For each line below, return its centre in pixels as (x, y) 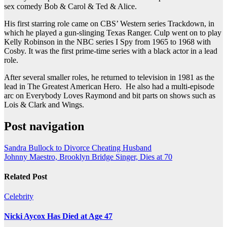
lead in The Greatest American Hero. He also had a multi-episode (109, 86)
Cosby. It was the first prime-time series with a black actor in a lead (111, 51)
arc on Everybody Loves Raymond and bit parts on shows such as (110, 95)
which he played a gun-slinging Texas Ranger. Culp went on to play (113, 32)
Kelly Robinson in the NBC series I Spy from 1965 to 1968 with (107, 42)
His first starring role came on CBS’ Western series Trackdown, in (109, 23)
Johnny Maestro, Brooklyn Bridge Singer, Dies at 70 (88, 157)
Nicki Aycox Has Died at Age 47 (58, 216)
